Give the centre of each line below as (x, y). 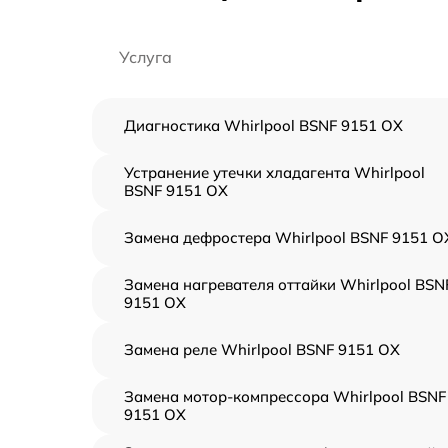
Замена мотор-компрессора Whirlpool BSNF (285, 396)
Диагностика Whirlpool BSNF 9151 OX (263, 125)
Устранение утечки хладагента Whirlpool (274, 172)
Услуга (145, 56)
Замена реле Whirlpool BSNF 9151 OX (262, 349)
